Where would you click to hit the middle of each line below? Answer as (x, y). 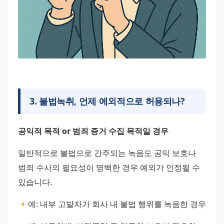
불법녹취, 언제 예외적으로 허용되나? (112, 101)
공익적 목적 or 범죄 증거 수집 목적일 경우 (93, 131)
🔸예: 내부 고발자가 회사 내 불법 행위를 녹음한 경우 (112, 204)
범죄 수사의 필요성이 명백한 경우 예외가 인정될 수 (109, 167)
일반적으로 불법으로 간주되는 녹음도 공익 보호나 (107, 153)
